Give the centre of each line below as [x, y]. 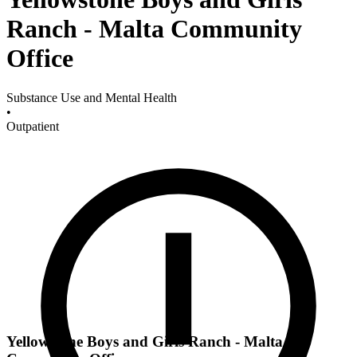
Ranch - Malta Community [154, 29]
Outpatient [33, 126]
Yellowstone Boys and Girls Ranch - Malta [145, 342]
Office [40, 59]
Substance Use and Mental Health [92, 97]
